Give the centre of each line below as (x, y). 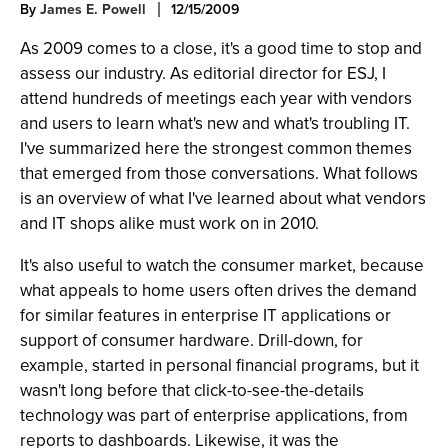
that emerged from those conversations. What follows (219, 173)
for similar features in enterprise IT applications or (205, 315)
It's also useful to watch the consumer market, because (222, 265)
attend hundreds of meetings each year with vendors (216, 98)
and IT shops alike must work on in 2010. (169, 223)
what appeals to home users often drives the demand (218, 290)
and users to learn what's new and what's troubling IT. (215, 123)
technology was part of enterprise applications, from (214, 415)
